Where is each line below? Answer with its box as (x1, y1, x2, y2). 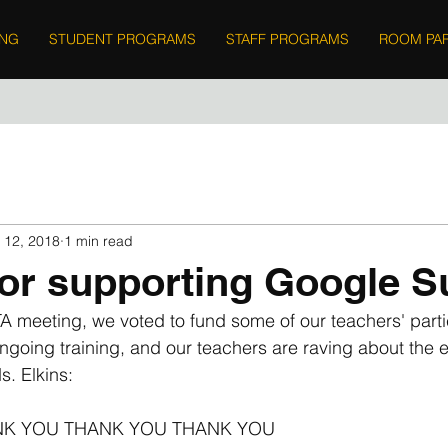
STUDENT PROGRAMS (49, 30, 196, 48)
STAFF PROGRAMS (226, 30, 349, 48)
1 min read (64, 231, 133, 250)
